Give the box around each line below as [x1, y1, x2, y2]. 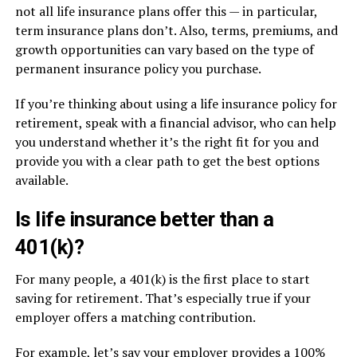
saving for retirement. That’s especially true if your [14, 289, 311, 307]
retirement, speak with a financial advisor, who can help [14, 114, 336, 131]
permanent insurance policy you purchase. [14, 60, 261, 77]
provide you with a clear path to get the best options [14, 152, 320, 170]
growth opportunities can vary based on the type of [14, 41, 314, 58]
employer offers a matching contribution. [14, 308, 256, 326]
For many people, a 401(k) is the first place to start [14, 270, 310, 288]
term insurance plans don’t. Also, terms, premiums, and [14, 22, 338, 39]
